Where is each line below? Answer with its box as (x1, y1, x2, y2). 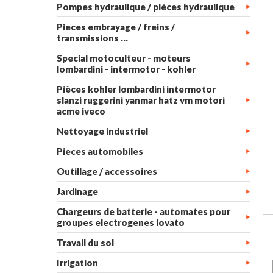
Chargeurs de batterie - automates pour (57, 206, 230, 217)
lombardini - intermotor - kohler (57, 63, 196, 74)
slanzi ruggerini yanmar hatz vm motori (57, 94, 225, 105)
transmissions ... (57, 32, 128, 43)
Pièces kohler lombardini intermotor (57, 83, 216, 94)
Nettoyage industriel (57, 126, 148, 136)
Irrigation (57, 257, 98, 268)
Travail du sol (57, 237, 114, 248)
